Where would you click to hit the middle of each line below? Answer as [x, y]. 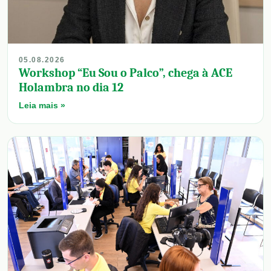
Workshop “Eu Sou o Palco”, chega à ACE [126, 73]
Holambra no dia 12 [71, 88]
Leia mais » [42, 106]
